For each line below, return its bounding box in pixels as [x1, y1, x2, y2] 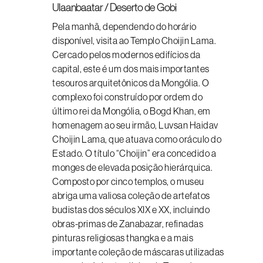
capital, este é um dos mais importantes [52, 63, 210, 74]
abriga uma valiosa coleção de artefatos [52, 190, 210, 201]
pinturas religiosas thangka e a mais [52, 232, 193, 243]
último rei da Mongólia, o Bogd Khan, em [52, 106, 211, 116]
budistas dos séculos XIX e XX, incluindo [52, 204, 210, 215]
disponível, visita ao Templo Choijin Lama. [52, 35, 216, 46]
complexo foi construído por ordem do [52, 92, 203, 102]
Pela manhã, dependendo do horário [52, 21, 197, 32]
